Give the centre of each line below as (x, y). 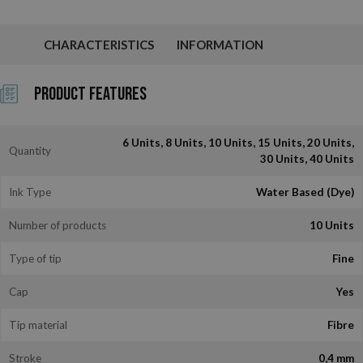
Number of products (58, 226)
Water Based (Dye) (305, 192)
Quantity (30, 151)
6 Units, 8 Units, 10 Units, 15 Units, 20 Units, (144, 143)
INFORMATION (220, 44)
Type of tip (35, 259)
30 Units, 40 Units (332, 159)
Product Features (90, 94)
